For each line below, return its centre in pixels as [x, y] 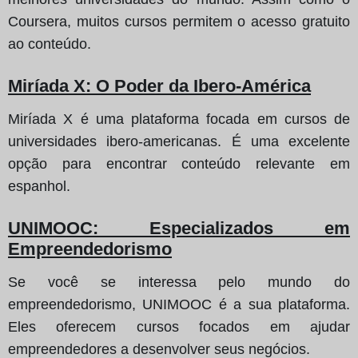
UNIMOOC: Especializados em [179, 228]
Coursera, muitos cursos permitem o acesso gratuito [179, 21]
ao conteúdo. [50, 44]
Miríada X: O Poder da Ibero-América [159, 86]
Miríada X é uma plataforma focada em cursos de [179, 119]
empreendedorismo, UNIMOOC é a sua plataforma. [179, 304]
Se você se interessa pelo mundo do [179, 282]
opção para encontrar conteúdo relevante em [179, 163]
